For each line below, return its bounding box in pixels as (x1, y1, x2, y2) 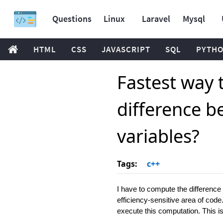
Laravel (142, 13, 170, 24)
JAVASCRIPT (102, 44, 150, 55)
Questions (52, 13, 92, 24)
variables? (116, 124, 200, 148)
